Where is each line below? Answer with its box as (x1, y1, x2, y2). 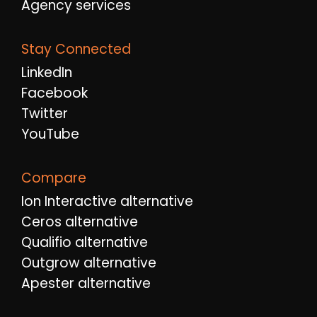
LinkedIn (21, 63, 72, 83)
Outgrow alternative (21, 253, 156, 273)
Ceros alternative (21, 212, 138, 232)
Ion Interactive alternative (21, 192, 193, 212)
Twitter (21, 104, 68, 124)
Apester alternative (21, 274, 151, 294)
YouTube (21, 125, 79, 144)
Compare (21, 168, 86, 188)
